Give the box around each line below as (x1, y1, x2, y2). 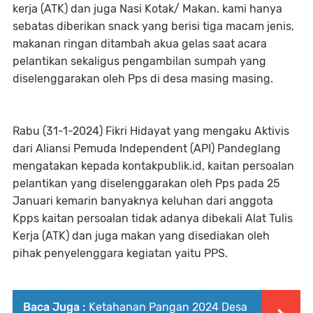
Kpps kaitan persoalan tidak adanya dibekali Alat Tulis (13, 211, 293, 225)
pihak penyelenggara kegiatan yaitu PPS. (13, 246, 228, 260)
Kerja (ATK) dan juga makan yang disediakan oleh (13, 228, 270, 242)
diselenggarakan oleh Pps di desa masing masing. (13, 71, 273, 85)
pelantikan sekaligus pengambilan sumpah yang (13, 54, 266, 68)
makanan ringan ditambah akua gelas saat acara (13, 36, 267, 50)
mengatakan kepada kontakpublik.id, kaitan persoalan (13, 159, 294, 173)
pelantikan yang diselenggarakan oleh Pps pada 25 (13, 176, 279, 190)
